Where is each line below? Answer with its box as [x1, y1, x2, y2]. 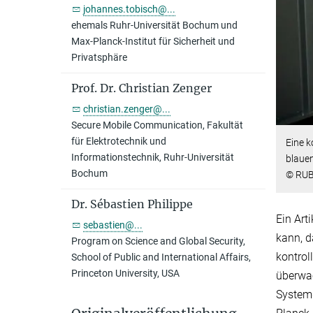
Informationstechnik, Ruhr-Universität [71, 152, 234, 163]
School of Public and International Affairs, [71, 252, 251, 263]
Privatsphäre [71, 52, 127, 63]
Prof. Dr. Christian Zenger [71, 81, 212, 95]
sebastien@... [83, 219, 143, 231]
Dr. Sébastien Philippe [71, 197, 193, 211]
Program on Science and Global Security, [71, 235, 245, 247]
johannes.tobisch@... [83, 3, 175, 15]
